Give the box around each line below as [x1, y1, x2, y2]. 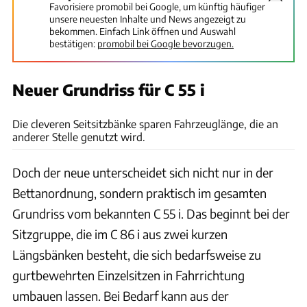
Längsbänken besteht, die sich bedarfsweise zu [12, 246, 261, 262]
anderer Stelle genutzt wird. [12, 130, 145, 143]
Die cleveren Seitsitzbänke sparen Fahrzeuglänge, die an [12, 116, 278, 130]
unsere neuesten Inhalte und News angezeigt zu [49, 12, 246, 25]
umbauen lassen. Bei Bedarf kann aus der [12, 287, 229, 304]
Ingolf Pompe [256, 94, 301, 104]
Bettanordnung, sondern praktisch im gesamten [12, 184, 267, 201]
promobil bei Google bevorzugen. [97, 37, 234, 49]
